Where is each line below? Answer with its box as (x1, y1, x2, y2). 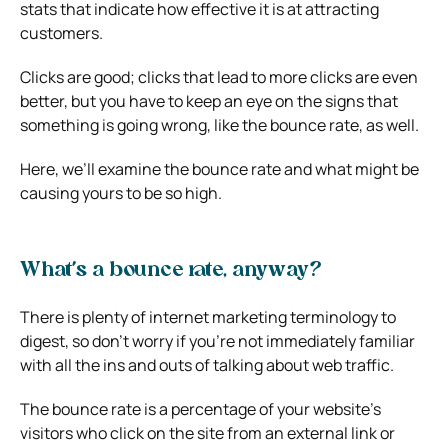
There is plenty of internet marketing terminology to (20, 305, 396, 328)
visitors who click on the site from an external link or (20, 421, 395, 444)
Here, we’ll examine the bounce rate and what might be (20, 157, 419, 180)
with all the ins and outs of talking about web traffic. (20, 353, 394, 376)
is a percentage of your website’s (141, 397, 381, 420)
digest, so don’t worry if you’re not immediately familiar (20, 329, 415, 352)
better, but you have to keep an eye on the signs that (20, 89, 398, 112)
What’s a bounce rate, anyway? (20, 260, 322, 281)
